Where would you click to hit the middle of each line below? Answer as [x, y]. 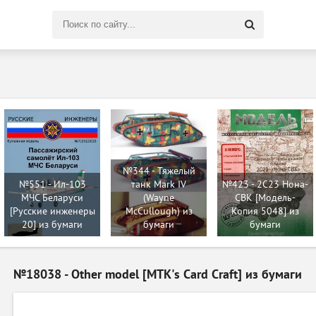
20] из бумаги [52, 225]
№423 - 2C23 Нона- [265, 184]
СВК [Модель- [265, 198]
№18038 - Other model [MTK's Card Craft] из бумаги [158, 275]
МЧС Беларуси [52, 198]
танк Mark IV [159, 184]
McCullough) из [159, 211]
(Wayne [159, 198]
